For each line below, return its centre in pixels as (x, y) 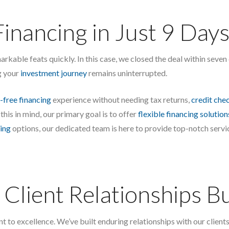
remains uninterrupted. (127, 73)
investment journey (54, 73)
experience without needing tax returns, (121, 100)
